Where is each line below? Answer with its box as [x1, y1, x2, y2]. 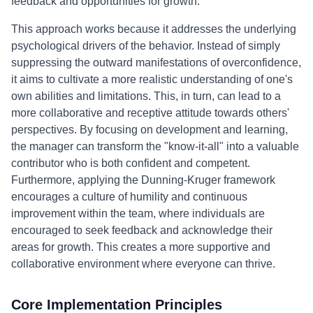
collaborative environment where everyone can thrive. [11, 258, 275, 270]
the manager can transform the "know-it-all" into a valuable [11, 140, 299, 152]
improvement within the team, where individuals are [11, 208, 265, 219]
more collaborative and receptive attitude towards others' [11, 107, 289, 119]
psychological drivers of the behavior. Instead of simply [11, 40, 280, 52]
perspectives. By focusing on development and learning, [11, 124, 288, 136]
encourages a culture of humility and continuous [11, 191, 247, 203]
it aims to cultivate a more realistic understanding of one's [11, 73, 293, 85]
